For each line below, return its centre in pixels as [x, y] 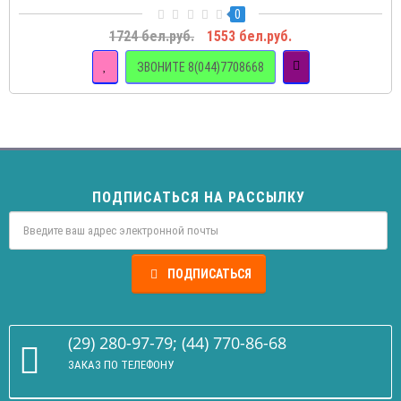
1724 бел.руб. [152, 37]
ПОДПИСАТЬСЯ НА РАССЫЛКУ [198, 198]
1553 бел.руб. [249, 37]
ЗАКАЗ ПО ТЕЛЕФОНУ [121, 365]
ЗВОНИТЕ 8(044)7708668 [200, 67]
